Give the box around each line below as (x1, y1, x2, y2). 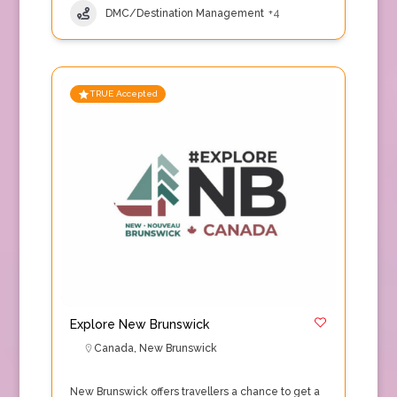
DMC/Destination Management (105, 6, 264, 19)
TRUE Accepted (89, 89, 158, 98)
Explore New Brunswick (69, 317, 209, 331)
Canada (93, 342, 134, 354)
